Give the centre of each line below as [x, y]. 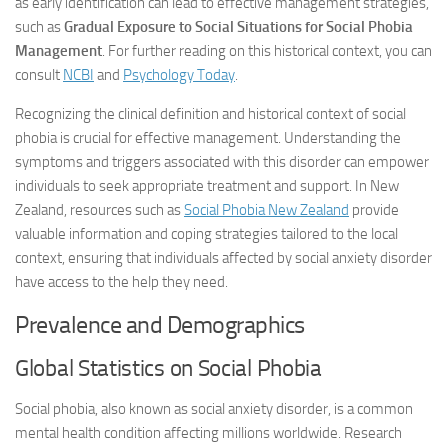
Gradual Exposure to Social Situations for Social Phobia [238, 27]
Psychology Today [179, 75]
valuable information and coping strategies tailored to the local [206, 234]
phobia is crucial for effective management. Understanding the [208, 138]
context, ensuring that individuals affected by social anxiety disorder [223, 258]
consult [39, 75]
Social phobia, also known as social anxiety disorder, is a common [214, 409]
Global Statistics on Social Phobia [168, 368]
